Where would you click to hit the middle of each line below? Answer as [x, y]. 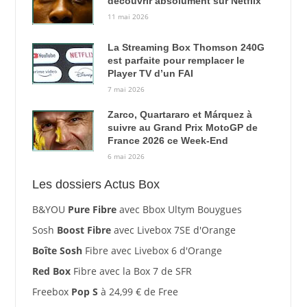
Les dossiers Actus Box [96, 184]
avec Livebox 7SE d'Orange [173, 230]
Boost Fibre [84, 230]
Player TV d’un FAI [150, 73]
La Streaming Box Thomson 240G [186, 47]
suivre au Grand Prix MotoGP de [182, 128]
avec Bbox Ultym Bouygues [179, 209]
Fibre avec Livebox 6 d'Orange [152, 250]
